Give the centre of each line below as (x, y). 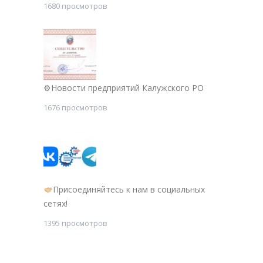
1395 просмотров (75, 223)
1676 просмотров (75, 108)
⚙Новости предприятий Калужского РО (124, 88)
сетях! (55, 204)
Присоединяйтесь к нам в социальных (129, 190)
